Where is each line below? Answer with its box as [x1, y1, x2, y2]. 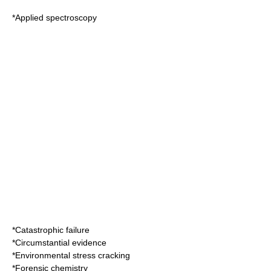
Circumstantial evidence [15, 238, 106, 247]
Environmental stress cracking [15, 250, 130, 260]
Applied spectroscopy [15, 13, 97, 22]
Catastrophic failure [15, 225, 90, 235]
